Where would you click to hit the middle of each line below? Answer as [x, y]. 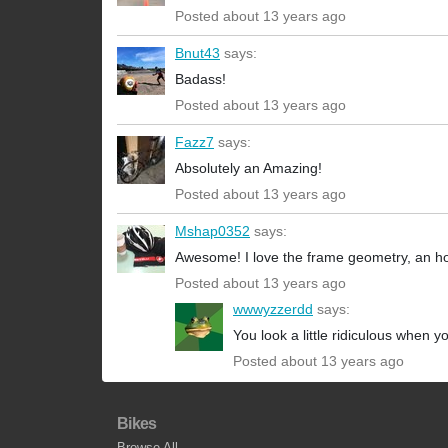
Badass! [200, 79]
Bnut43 [197, 53]
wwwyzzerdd [273, 309]
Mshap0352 [212, 231]
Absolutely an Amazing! [248, 168]
